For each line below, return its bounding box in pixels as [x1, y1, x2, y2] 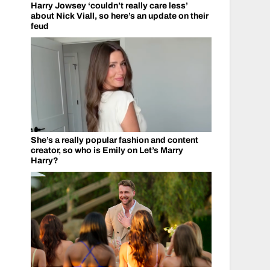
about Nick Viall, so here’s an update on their [30, 11, 209, 20]
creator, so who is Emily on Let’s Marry [30, 146, 183, 155]
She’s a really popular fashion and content [30, 136, 198, 145]
